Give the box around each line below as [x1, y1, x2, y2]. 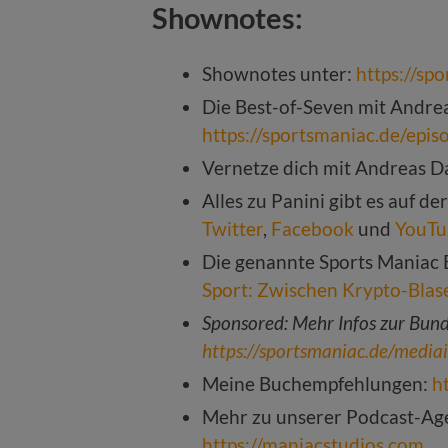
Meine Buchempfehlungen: [202, 372, 432, 396]
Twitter [202, 217, 263, 241]
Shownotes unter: [202, 62, 356, 86]
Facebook [271, 217, 354, 241]
